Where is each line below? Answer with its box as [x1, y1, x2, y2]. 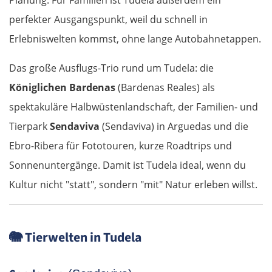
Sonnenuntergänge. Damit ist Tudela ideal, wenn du [9, 158, 246, 172]
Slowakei [42, 15, 83, 28]
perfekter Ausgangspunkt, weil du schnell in [9, 12, 208, 26]
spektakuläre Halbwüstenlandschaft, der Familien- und [9, 100, 258, 114]
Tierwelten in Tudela [22, 228, 141, 247]
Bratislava [49, 48, 90, 61]
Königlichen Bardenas [9, 80, 115, 94]
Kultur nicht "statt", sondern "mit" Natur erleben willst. [9, 177, 257, 191]
